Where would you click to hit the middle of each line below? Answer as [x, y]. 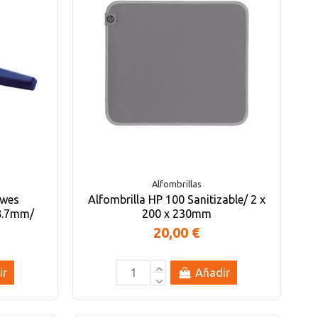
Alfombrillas [176, 184]
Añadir [212, 273]
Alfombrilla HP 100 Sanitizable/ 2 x [176, 199]
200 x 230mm [176, 213]
